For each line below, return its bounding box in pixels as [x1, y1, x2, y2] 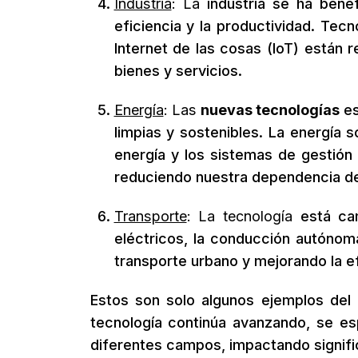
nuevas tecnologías [200, 101, 340, 118]
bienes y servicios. [113, 62, 242, 79]
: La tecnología [186, 208, 292, 225]
